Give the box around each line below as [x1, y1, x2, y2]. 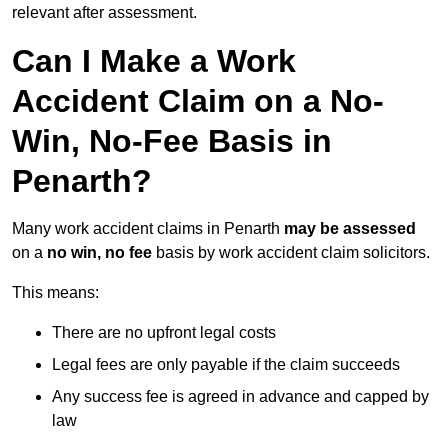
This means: [12, 284, 99, 302]
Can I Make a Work [12, 43, 296, 80]
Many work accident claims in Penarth [12, 220, 284, 238]
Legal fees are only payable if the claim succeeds [52, 356, 400, 374]
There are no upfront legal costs [52, 324, 276, 342]
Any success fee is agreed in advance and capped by [52, 388, 429, 406]
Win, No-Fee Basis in [12, 123, 332, 160]
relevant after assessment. [12, 4, 197, 22]
